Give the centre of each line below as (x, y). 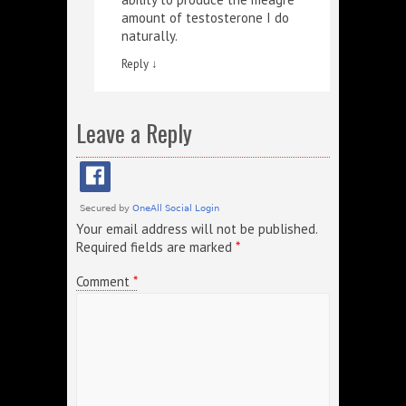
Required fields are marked (156, 247)
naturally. (150, 36)
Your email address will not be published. (197, 229)
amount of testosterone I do (205, 18)
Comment (105, 281)
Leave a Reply (134, 133)
